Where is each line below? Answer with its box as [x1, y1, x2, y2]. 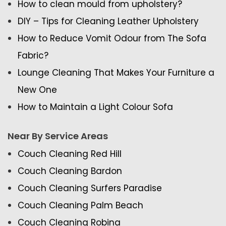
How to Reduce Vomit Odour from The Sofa [18, 32, 206, 45]
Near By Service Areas [8, 130, 108, 143]
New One [18, 84, 57, 96]
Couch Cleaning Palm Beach [18, 199, 143, 212]
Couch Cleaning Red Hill [18, 148, 122, 160]
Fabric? [18, 49, 48, 62]
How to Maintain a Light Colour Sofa [18, 101, 173, 114]
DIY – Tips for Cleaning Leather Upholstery [18, 15, 199, 28]
